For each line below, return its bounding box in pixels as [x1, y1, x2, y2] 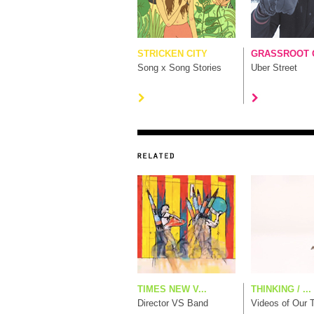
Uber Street [251, 62, 297, 73]
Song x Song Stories [137, 62, 221, 73]
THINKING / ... [251, 284, 311, 294]
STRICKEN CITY [137, 48, 207, 59]
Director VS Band [137, 298, 208, 308]
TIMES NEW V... [137, 284, 207, 294]
